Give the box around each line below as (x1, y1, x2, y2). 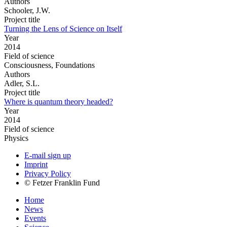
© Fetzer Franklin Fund (24, 178, 100, 187)
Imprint (24, 160, 48, 169)
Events (24, 213, 46, 222)
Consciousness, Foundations (4, 60, 95, 69)
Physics (4, 133, 28, 142)
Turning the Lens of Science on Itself (4, 24, 122, 33)
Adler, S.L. (4, 79, 40, 88)
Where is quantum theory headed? (4, 97, 113, 106)
